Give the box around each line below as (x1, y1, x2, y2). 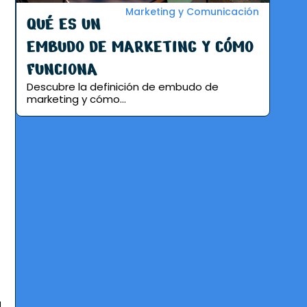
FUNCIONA (27, 57, 98, 81)
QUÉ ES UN (27, 12, 101, 36)
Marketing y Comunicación (125, 4, 260, 19)
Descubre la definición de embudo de (27, 79, 219, 94)
